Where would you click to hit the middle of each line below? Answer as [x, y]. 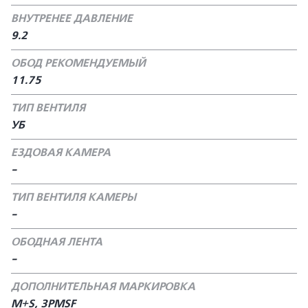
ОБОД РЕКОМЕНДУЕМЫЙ [78, 63]
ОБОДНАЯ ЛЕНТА [57, 242]
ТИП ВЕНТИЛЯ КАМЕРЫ [74, 197]
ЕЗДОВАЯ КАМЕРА [61, 153]
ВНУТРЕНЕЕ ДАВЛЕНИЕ [72, 19]
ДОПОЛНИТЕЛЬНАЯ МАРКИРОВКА [103, 287]
